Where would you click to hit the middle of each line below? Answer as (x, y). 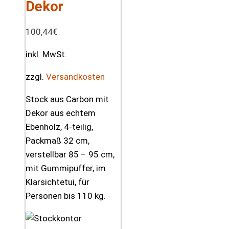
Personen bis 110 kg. (66, 196)
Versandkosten (75, 76)
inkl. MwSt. (46, 54)
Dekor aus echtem (61, 113)
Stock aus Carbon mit (67, 99)
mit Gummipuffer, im (66, 168)
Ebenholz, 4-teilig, (59, 127)
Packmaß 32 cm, (58, 140)
